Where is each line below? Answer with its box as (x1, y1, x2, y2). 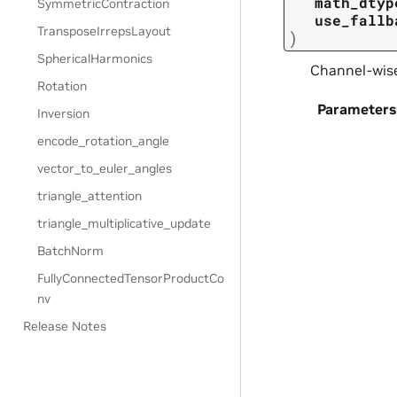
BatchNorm (37, 243, 105, 259)
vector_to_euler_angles (37, 160, 173, 176)
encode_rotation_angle (37, 133, 170, 149)
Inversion (37, 105, 90, 121)
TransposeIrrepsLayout (37, 23, 172, 39)
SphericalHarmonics (37, 51, 153, 66)
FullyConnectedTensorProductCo (37, 270, 225, 286)
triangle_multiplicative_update (37, 215, 212, 231)
